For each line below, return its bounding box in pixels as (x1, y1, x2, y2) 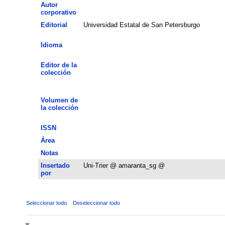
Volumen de (40, 96, 78, 104)
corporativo (40, 8, 76, 16)
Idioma (40, 41, 62, 49)
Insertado (40, 161, 70, 169)
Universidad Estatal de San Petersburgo (83, 21, 200, 29)
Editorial (40, 21, 67, 29)
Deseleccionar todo (72, 199, 120, 206)
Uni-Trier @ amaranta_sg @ (83, 161, 165, 169)
